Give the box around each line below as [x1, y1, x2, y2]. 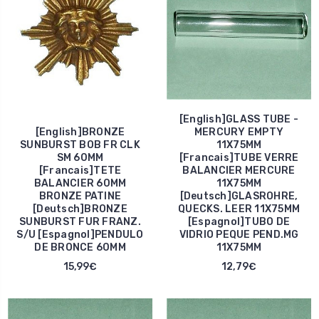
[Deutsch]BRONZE [33, 202, 127, 215]
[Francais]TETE [38, 164, 122, 177]
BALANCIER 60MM [33, 177, 127, 189]
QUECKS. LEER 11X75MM [178, 202, 300, 215]
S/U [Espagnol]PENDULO [16, 228, 144, 241]
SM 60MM [56, 151, 104, 164]
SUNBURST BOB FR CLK [20, 138, 140, 151]
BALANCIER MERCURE [182, 164, 296, 177]
